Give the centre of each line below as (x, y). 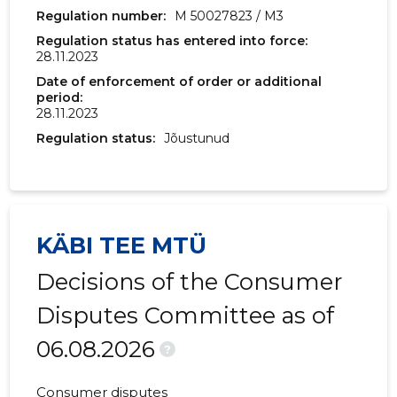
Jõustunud (195, 139)
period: (60, 98)
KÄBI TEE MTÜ (122, 245)
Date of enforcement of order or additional (179, 82)
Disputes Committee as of (186, 315)
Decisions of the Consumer (190, 282)
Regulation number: (101, 16)
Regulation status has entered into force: (172, 41)
